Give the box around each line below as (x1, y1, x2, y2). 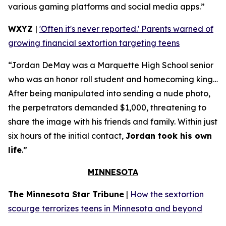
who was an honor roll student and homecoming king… (8, 74, 218, 84)
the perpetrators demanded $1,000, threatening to (8, 102, 206, 112)
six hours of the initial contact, (8, 131, 126, 141)
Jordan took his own (126, 131, 212, 141)
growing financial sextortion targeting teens (8, 38, 180, 48)
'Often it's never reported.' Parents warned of (39, 24, 213, 34)
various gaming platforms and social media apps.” (8, 2, 205, 12)
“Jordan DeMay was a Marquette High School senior (8, 60, 213, 70)
